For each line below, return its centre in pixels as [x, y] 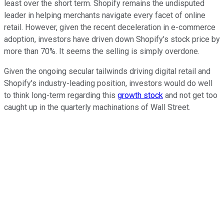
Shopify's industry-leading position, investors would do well [108, 83]
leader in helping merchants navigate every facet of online [105, 15]
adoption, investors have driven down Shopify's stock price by [112, 39]
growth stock [140, 95]
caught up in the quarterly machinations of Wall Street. [97, 107]
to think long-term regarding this [61, 95]
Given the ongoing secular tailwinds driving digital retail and [107, 71]
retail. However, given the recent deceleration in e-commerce [110, 27]
